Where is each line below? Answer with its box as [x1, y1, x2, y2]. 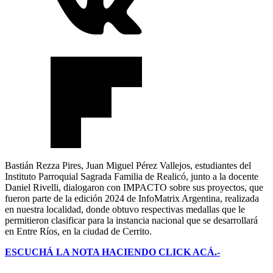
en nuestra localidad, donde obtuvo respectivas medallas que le [5, 204, 245, 215]
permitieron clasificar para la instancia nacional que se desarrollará [5, 215, 258, 226]
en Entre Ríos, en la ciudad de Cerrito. [5, 226, 152, 237]
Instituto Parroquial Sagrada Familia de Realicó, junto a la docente [5, 171, 258, 182]
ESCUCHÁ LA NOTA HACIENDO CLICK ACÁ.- [5, 247, 220, 258]
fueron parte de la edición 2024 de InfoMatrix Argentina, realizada [5, 193, 259, 204]
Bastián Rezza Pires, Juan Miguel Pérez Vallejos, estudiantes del [5, 160, 251, 171]
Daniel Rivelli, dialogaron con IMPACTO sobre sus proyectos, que [5, 182, 263, 193]
